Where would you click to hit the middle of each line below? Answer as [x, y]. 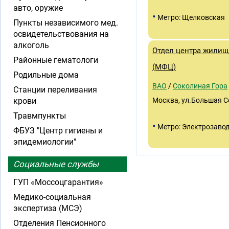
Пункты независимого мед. [66, 23]
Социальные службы [56, 164]
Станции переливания [55, 90]
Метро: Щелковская [190, 17]
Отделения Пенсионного [60, 223]
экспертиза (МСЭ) [48, 208]
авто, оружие [38, 8]
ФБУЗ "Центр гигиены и [58, 131]
